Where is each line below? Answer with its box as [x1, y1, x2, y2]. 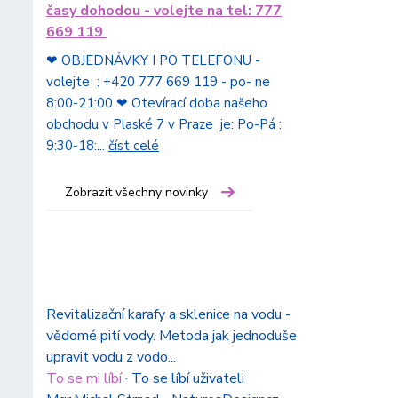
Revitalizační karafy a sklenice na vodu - [46, 305, 291, 325]
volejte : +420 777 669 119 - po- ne [46, 73, 270, 92]
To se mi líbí [46, 369, 122, 389]
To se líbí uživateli [131, 369, 244, 389]
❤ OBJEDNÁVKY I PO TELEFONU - [46, 52, 260, 70]
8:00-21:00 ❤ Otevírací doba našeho [46, 94, 267, 113]
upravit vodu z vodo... [46, 347, 176, 368]
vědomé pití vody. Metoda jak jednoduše [46, 326, 297, 346]
